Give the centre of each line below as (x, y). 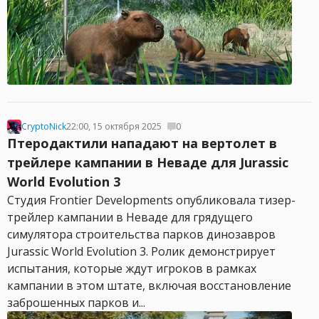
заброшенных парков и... (76, 303)
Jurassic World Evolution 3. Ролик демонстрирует (141, 251)
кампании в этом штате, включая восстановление (149, 286)
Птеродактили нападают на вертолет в (142, 143)
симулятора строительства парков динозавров (141, 234)
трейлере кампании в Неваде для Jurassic (148, 162)
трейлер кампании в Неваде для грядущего (130, 217)
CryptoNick (44, 126)
